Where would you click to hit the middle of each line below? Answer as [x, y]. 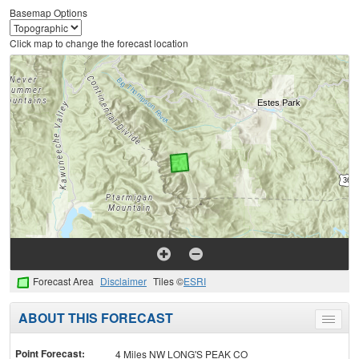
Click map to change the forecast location [99, 43]
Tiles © [168, 281]
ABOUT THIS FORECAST [96, 318]
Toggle [343, 322]
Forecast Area [63, 281]
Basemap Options [48, 13]
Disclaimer [123, 281]
